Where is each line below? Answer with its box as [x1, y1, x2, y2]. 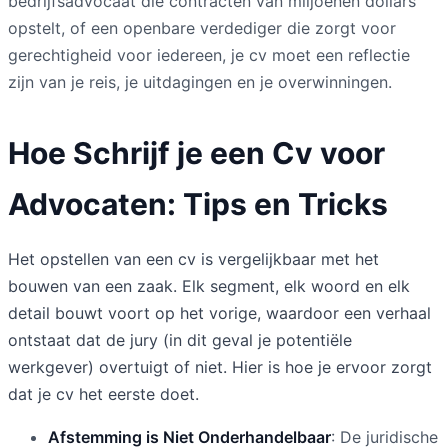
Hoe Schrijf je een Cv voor [8, 134, 385, 171]
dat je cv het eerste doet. [8, 383, 199, 404]
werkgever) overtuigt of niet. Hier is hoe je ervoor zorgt [8, 356, 432, 377]
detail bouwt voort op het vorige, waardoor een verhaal [8, 302, 431, 323]
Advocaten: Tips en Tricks [8, 185, 388, 222]
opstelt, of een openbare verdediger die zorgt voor [8, 17, 396, 38]
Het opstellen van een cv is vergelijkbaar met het [8, 248, 379, 269]
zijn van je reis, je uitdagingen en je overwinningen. [8, 71, 392, 92]
